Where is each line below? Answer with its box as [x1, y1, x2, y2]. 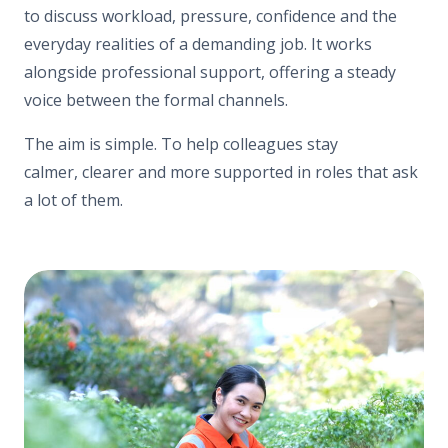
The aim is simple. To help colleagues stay [24, 132, 338, 155]
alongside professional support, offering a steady [24, 60, 396, 83]
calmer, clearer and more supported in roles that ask [24, 160, 418, 183]
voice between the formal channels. [24, 88, 288, 111]
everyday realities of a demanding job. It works [24, 32, 372, 55]
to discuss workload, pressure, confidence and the [24, 4, 397, 27]
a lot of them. [24, 188, 123, 211]
